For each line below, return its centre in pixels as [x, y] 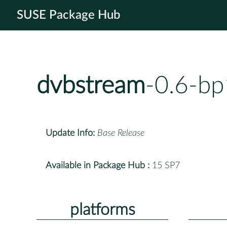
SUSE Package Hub [69, 15]
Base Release [121, 133]
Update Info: [70, 133]
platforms [102, 210]
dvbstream [91, 86]
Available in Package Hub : [98, 165]
